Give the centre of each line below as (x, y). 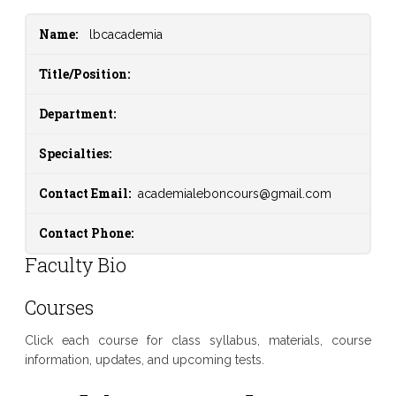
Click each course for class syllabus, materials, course (198, 340)
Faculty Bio (75, 265)
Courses (59, 307)
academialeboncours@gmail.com (234, 194)
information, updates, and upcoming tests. (144, 360)
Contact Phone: (86, 233)
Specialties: (75, 153)
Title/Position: (84, 74)
